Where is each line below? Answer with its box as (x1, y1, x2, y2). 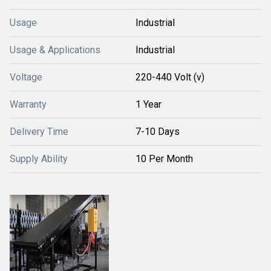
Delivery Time (10, 126, 68, 137)
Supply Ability (10, 153, 68, 165)
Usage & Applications (10, 44, 100, 56)
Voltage (10, 71, 42, 83)
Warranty (10, 99, 47, 110)
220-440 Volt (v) (135, 71, 204, 83)
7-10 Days (135, 126, 180, 137)
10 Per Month (135, 153, 193, 165)
